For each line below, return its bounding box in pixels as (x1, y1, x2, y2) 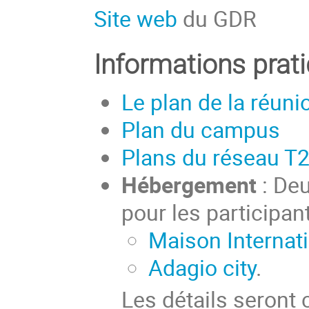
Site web (94, 3, 178, 34)
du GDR (177, 3, 257, 34)
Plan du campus (121, 114, 280, 144)
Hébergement (121, 169, 257, 199)
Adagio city (148, 252, 257, 282)
